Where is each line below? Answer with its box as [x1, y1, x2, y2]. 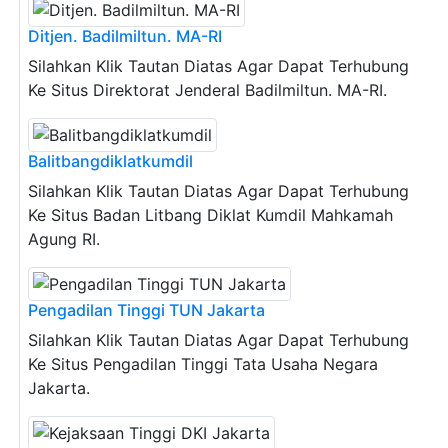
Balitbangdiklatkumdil [28, 150, 193, 171]
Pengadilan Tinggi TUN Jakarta [28, 299, 265, 320]
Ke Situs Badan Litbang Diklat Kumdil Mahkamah [28, 204, 393, 225]
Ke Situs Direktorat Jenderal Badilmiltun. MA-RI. [28, 79, 387, 100]
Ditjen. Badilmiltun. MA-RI [28, 25, 222, 46]
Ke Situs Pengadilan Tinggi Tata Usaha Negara [28, 353, 378, 374]
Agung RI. [28, 228, 100, 249]
